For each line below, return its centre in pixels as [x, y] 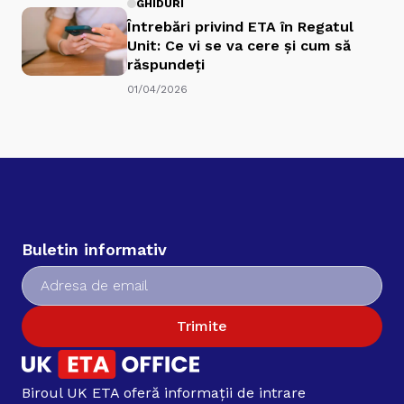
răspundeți [166, 65]
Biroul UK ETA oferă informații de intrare [164, 393]
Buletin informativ [94, 249]
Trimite [202, 326]
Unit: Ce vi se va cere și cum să [239, 46]
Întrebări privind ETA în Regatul [240, 27]
